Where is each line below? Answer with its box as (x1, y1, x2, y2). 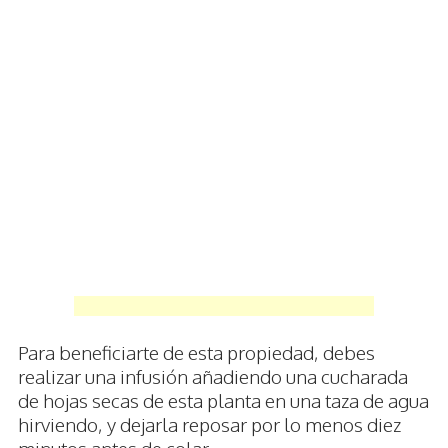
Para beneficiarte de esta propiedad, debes (18, 339, 375, 364)
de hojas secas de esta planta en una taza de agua (18, 387, 429, 412)
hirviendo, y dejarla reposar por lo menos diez (18, 411, 401, 436)
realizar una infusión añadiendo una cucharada (18, 363, 408, 388)
